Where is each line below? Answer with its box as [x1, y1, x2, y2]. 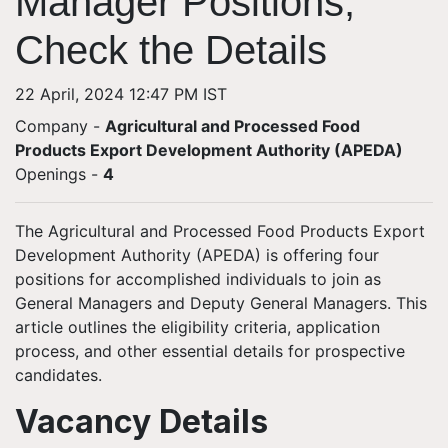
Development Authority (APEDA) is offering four [15, 245, 379, 265]
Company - [15, 116, 105, 136]
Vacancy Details [15, 402, 268, 441]
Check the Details [15, 28, 327, 72]
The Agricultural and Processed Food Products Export [15, 221, 425, 241]
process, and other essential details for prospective [15, 341, 405, 361]
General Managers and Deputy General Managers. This [15, 293, 427, 313]
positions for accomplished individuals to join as [15, 269, 381, 289]
